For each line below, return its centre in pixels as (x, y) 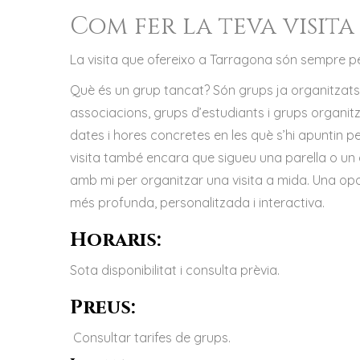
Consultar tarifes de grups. (152, 337)
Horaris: (116, 240)
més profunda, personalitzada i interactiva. (197, 202)
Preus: (103, 308)
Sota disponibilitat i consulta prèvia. (175, 270)
